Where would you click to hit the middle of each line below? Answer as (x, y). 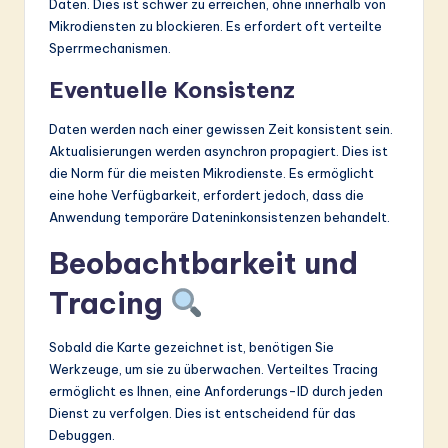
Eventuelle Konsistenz (172, 89)
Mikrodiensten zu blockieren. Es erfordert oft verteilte (215, 25)
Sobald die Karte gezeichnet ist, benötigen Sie (191, 346)
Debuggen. (82, 434)
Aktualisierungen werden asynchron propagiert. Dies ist (218, 150)
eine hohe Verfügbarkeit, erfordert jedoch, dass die (206, 194)
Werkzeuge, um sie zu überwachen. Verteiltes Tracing (213, 368)
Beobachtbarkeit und (203, 263)
